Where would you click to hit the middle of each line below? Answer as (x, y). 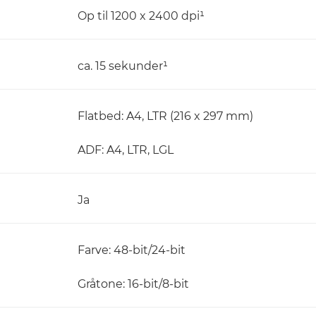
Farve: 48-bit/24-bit (132, 250)
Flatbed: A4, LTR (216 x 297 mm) (165, 116)
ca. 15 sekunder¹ (123, 66)
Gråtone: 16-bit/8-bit (133, 284)
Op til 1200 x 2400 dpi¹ (141, 16)
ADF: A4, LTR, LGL (126, 150)
